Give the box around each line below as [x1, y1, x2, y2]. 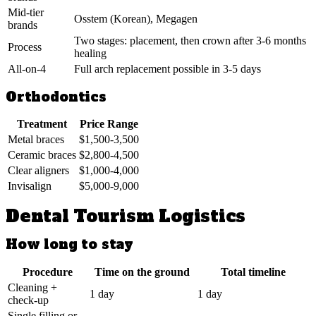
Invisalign [8, 180, 51, 193]
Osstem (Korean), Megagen [74, 12, 197, 25]
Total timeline [220, 265, 286, 278]
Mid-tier [8, 6, 44, 18]
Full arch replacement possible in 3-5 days [74, 62, 261, 75]
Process [8, 40, 42, 53]
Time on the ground [95, 265, 190, 278]
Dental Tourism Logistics [6, 205, 246, 229]
